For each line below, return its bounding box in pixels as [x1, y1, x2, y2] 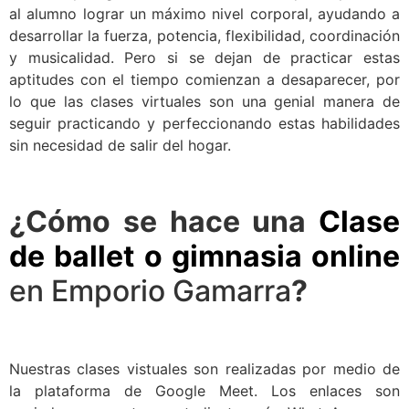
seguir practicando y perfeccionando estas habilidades [9, 114, 400, 133]
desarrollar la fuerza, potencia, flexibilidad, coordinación [9, 26, 400, 46]
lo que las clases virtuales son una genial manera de [9, 92, 400, 111]
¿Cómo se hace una [9, 203, 319, 239]
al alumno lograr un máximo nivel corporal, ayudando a [9, 5, 400, 24]
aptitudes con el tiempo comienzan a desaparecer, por [9, 70, 400, 89]
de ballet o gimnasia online [9, 237, 400, 274]
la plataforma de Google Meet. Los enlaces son [9, 382, 400, 401]
